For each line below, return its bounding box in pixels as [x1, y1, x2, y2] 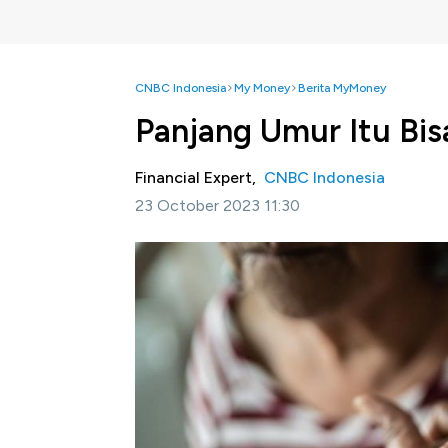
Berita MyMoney [298, 81, 386, 95]
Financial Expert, [135, 168, 264, 187]
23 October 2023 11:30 [135, 196, 300, 215]
